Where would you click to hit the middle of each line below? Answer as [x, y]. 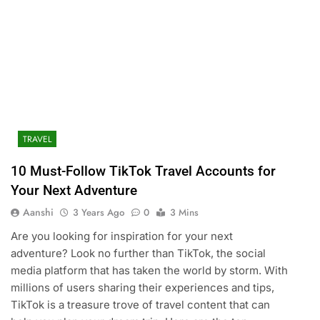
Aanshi [38, 212]
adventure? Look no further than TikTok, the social [138, 254]
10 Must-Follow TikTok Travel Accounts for [143, 171]
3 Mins [184, 213]
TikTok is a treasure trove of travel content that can [140, 305]
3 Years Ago [98, 213]
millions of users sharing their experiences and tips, [142, 288]
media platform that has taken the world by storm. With [149, 271]
